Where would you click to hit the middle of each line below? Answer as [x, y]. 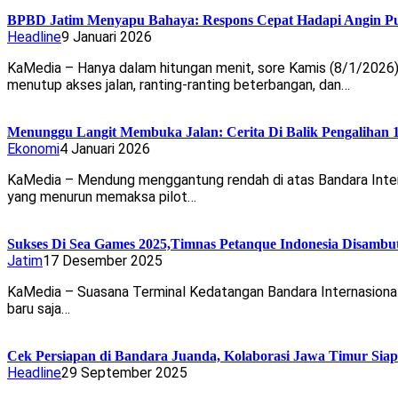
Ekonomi [33, 149]
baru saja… [39, 309]
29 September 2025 [124, 373]
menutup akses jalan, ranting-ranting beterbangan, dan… [179, 85]
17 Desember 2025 [103, 261]
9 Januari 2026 [107, 37]
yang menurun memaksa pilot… [102, 197]
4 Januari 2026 [105, 149]
